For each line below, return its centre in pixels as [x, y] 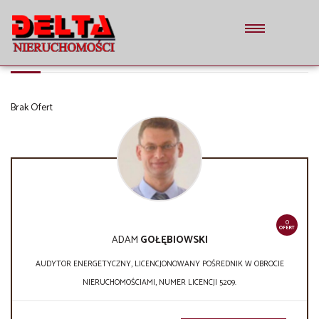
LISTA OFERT [51, 39]
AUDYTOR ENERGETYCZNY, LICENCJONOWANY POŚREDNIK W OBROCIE [159, 265]
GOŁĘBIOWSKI [174, 241]
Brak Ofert [32, 108]
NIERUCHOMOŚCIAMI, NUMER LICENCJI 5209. [159, 283]
